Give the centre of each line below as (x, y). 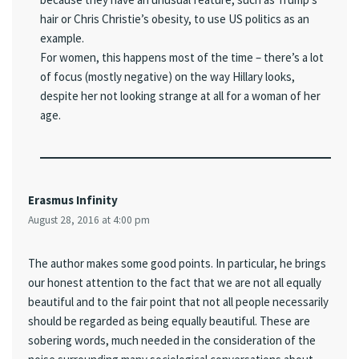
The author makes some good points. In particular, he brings (177, 264)
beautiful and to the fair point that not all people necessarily (178, 302)
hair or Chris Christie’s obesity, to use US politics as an (175, 19)
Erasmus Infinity (73, 200)
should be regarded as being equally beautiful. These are (169, 321)
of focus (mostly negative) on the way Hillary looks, (167, 77)
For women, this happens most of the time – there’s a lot (182, 58)
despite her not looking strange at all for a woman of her (180, 96)
